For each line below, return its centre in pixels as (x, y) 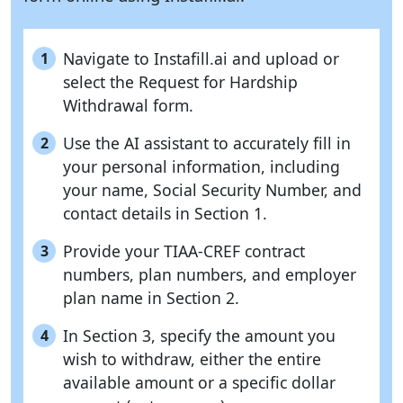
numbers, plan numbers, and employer (210, 275)
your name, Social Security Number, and (212, 190)
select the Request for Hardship (180, 82)
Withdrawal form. (128, 106)
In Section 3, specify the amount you (199, 336)
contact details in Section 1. (165, 214)
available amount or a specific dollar (199, 383)
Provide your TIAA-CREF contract (184, 251)
